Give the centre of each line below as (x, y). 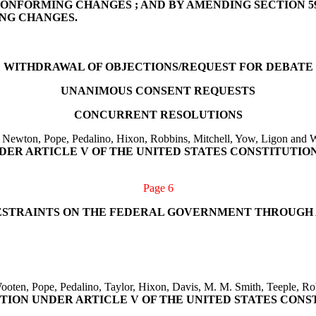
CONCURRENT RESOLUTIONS (158, 115)
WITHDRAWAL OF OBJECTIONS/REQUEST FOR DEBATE (158, 67)
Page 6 (158, 188)
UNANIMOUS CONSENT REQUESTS (158, 91)
